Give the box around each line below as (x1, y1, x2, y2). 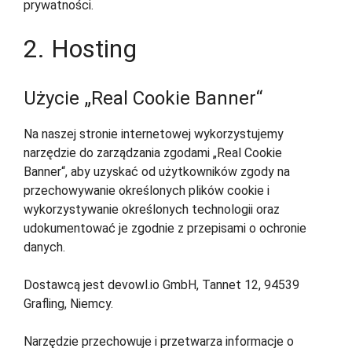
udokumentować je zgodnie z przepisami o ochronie (24, 221, 306, 236)
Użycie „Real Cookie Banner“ (24, 87, 262, 110)
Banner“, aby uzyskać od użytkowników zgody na (24, 164, 290, 180)
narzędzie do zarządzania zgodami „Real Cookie (24, 145, 282, 161)
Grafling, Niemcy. (24, 296, 113, 312)
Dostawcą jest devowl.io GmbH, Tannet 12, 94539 (24, 277, 299, 293)
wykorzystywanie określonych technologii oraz (24, 202, 280, 218)
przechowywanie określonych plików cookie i (24, 183, 269, 199)
